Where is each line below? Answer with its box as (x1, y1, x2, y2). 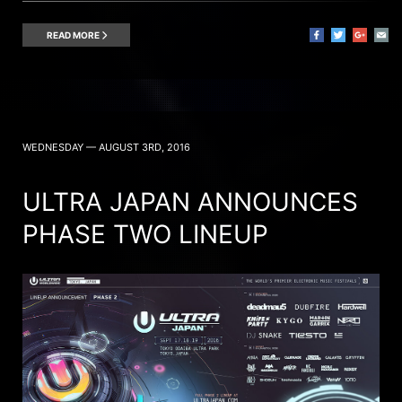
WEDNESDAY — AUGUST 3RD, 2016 (22, 140, 190, 153)
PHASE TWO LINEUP (22, 218, 268, 249)
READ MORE (46, 29, 101, 40)
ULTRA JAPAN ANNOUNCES (22, 186, 358, 217)
